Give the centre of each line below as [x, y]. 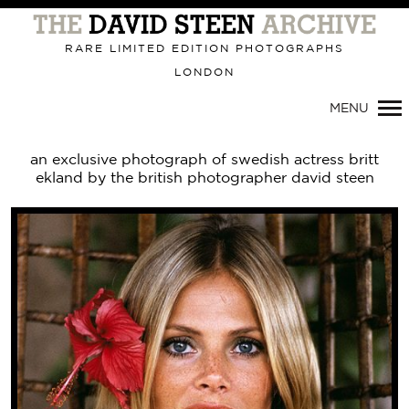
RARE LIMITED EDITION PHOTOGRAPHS [204, 49]
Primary [124, 13]
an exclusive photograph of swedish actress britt [204, 160]
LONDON [204, 73]
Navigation [138, 40]
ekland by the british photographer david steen [204, 178]
